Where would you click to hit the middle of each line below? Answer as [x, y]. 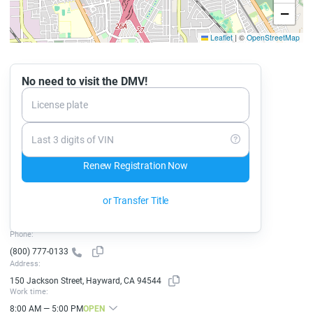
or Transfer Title [136, 200]
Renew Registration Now [136, 165]
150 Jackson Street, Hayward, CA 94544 [86, 281]
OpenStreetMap [273, 37]
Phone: [22, 234]
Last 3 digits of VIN [73, 139]
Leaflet [220, 37]
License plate [60, 104]
